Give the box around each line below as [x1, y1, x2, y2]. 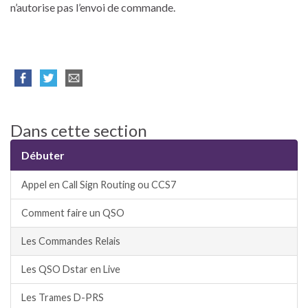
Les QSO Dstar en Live [21, 263, 120, 276]
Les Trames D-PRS [21, 291, 104, 304]
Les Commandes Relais [21, 235, 120, 247]
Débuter [21, 148, 65, 162]
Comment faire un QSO [21, 207, 124, 219]
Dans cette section [10, 120, 147, 141]
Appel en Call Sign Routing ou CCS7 [21, 179, 176, 191]
